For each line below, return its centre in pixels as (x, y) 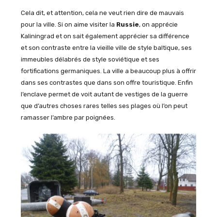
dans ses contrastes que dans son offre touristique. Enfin (107, 82)
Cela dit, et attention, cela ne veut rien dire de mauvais (102, 13)
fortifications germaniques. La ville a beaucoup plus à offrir (108, 71)
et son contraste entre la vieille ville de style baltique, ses (106, 47)
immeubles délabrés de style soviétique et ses (90, 59)
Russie (127, 24)
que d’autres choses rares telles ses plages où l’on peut (104, 106)
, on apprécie (158, 24)
